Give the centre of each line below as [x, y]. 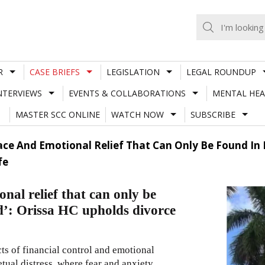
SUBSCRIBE [213, 114]
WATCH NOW [137, 114]
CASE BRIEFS [54, 72]
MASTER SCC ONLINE [57, 114]
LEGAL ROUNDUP [221, 72]
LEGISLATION [133, 72]
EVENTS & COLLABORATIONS [127, 93]
